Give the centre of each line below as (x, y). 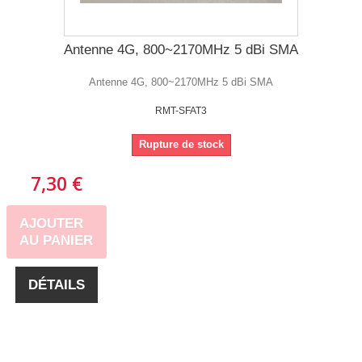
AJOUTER (51, 223)
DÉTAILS (56, 284)
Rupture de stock (181, 144)
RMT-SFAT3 (181, 110)
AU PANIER (56, 240)
